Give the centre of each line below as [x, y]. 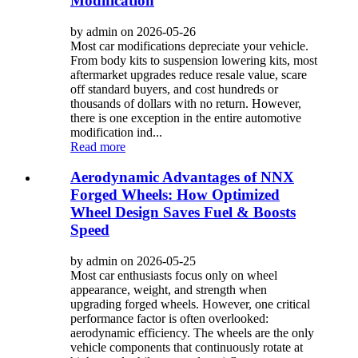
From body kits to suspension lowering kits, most [194, 60]
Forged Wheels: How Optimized [175, 195]
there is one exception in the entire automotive [186, 117]
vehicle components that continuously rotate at [187, 348]
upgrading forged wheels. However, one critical [190, 304]
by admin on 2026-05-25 [133, 261]
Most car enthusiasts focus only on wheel [174, 276]
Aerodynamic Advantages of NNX [182, 177]
